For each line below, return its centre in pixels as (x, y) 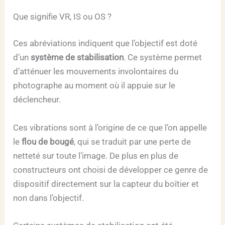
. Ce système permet (163, 58)
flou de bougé (48, 141)
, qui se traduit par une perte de (133, 141)
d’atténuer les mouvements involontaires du (96, 72)
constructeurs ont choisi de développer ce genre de (111, 170)
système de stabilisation (77, 58)
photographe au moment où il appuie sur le (94, 86)
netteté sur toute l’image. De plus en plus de (96, 155)
